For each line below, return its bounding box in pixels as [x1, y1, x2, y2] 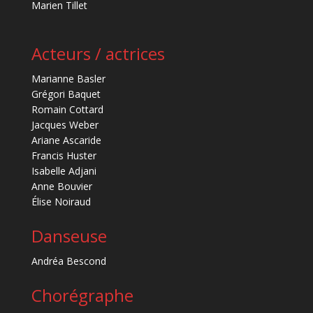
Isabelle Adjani [31, 163, 96, 177]
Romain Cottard [31, 102, 103, 116]
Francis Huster [31, 148, 96, 162]
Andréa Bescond [31, 254, 106, 268]
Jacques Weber [31, 117, 99, 131]
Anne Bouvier [31, 179, 92, 193]
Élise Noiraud [31, 194, 91, 208]
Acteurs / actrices [31, 41, 165, 65]
